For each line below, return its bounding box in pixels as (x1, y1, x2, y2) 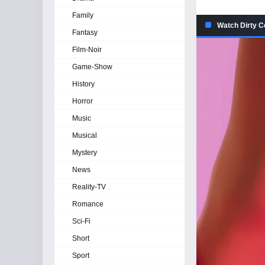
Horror (72, 97, 93, 105)
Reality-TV (72, 183, 106, 191)
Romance (72, 200, 104, 208)
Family (72, 11, 93, 20)
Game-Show (72, 63, 112, 71)
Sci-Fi (72, 217, 91, 225)
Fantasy (72, 28, 98, 37)
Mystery (72, 148, 97, 157)
